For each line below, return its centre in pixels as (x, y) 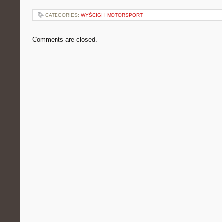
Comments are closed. (65, 39)
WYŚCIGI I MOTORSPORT (112, 15)
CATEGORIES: (63, 15)
